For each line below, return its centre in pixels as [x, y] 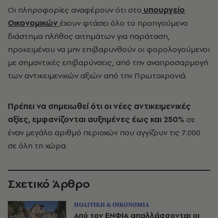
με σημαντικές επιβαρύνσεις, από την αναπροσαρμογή [108, 62]
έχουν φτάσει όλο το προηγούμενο [124, 23]
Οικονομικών [34, 23]
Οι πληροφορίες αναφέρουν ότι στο [75, 10]
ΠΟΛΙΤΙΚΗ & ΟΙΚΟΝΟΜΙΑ [112, 205]
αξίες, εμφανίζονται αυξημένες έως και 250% [96, 119]
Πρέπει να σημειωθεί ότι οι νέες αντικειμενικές [99, 106]
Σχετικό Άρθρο [49, 184]
